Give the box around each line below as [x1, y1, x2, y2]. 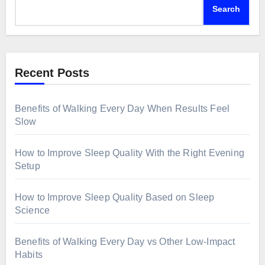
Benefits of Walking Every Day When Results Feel [14, 103, 230, 114]
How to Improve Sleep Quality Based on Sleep [14, 192, 215, 202]
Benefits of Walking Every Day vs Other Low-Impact [14, 236, 235, 247]
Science [14, 205, 50, 215]
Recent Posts [14, 66, 89, 79]
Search [212, 4, 241, 14]
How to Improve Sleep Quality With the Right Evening [14, 147, 244, 158]
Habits [14, 249, 43, 260]
